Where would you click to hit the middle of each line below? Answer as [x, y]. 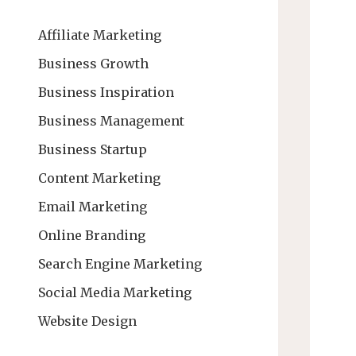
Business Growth [93, 63]
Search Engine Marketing [120, 263]
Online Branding [92, 235]
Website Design [87, 321]
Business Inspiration [106, 92]
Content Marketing [99, 178]
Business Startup [93, 149]
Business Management [111, 120]
